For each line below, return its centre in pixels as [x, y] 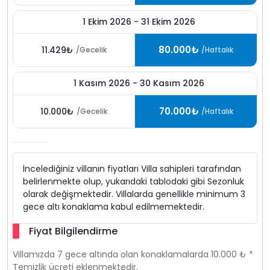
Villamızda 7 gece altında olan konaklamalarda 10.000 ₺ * [133, 254]
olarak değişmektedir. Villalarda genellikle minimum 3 [134, 194]
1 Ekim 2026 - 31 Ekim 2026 [139, 22]
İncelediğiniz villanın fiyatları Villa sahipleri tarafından [132, 169]
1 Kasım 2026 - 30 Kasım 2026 [139, 83]
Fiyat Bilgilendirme [73, 231]
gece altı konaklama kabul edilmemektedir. [114, 207]
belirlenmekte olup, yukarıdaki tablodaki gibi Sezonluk [133, 181]
